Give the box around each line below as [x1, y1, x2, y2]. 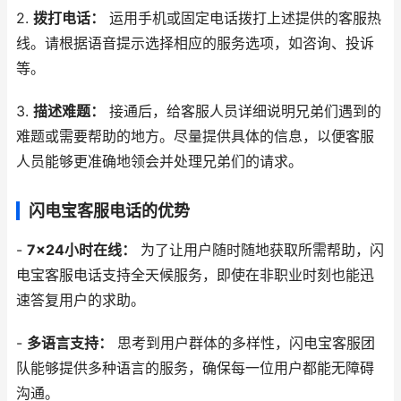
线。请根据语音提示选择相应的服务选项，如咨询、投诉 [16, 35, 374, 52]
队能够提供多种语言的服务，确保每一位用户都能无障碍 [16, 360, 374, 377]
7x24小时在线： [27, 242, 136, 259]
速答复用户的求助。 [16, 292, 145, 309]
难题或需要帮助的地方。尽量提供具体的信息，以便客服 [16, 128, 374, 145]
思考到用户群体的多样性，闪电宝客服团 [113, 335, 375, 352]
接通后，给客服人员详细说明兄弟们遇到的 [105, 103, 381, 120]
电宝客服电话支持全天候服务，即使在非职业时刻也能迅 [16, 267, 374, 284]
